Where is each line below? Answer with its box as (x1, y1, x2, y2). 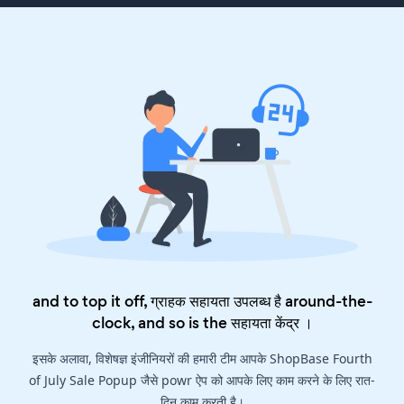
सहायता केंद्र (230, 312, 299, 335)
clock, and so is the (91, 312, 231, 335)
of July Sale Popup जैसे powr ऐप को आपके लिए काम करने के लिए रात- (29, 372, 375, 390)
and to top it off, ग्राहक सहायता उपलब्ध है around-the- (32, 290, 372, 313)
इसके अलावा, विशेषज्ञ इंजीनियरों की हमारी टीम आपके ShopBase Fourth (32, 350, 372, 368)
